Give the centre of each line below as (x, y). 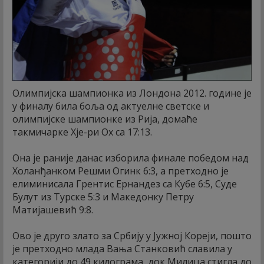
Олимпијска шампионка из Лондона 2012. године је (132, 93)
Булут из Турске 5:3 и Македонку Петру (103, 197)
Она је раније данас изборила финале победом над (131, 158)
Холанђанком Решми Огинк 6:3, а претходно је (121, 171)
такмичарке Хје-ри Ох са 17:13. (82, 132)
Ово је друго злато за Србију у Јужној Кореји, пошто (132, 235)
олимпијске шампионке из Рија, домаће (105, 119)
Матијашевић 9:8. (53, 209)
